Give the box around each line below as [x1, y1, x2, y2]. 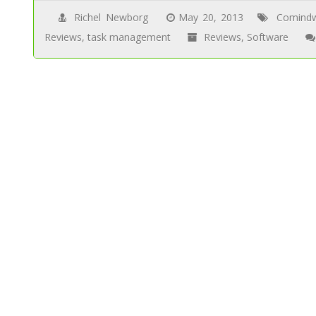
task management [87, 30, 171, 44]
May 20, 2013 [178, 11, 244, 24]
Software [247, 30, 289, 44]
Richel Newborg [74, 11, 148, 24]
